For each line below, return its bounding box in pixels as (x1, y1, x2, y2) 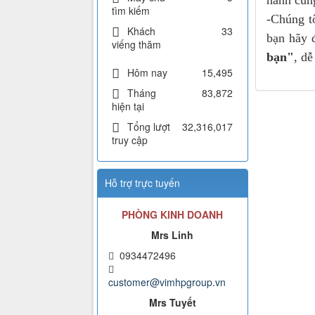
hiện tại (112, 99, 144, 114)
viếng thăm (112, 37, 161, 52)
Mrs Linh (151, 228, 194, 243)
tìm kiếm (112, 4, 150, 18)
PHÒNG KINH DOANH (122, 207, 224, 222)
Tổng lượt (127, 120, 170, 134)
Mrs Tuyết (148, 295, 196, 310)
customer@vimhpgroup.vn (108, 275, 226, 290)
